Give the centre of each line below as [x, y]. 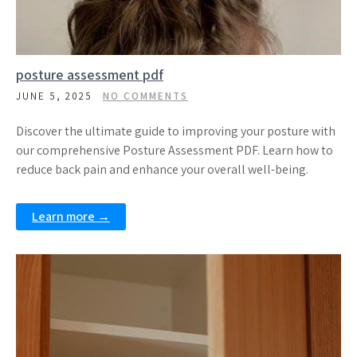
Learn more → [71, 216]
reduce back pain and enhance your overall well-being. [162, 169]
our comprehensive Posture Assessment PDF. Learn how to [175, 150]
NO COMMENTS [145, 96]
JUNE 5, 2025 [54, 96]
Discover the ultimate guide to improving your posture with [176, 131]
